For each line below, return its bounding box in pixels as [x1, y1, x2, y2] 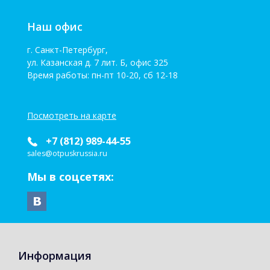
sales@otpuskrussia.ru [27, 148, 107, 159]
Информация [18, 248, 92, 263]
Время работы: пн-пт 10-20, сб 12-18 [27, 69, 178, 81]
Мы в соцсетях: [27, 169, 114, 184]
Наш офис [27, 19, 83, 34]
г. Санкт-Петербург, [27, 44, 110, 56]
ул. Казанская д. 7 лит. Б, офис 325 [27, 57, 168, 69]
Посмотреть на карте [27, 110, 116, 122]
